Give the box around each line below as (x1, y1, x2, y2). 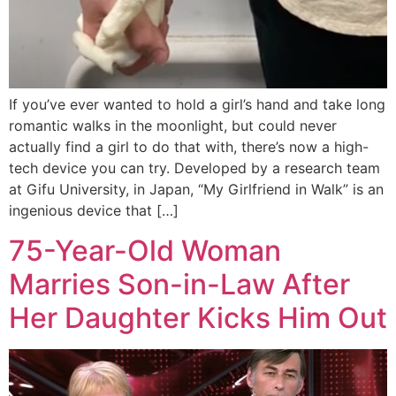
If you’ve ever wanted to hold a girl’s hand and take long (9, 95, 385, 114)
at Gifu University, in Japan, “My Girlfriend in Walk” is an (9, 180, 384, 199)
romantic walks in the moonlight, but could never (9, 117, 337, 135)
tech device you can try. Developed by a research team (9, 159, 380, 178)
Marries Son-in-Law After (9, 266, 350, 301)
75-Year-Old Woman (9, 232, 281, 268)
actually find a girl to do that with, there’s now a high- (9, 138, 369, 156)
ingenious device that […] (9, 202, 179, 220)
